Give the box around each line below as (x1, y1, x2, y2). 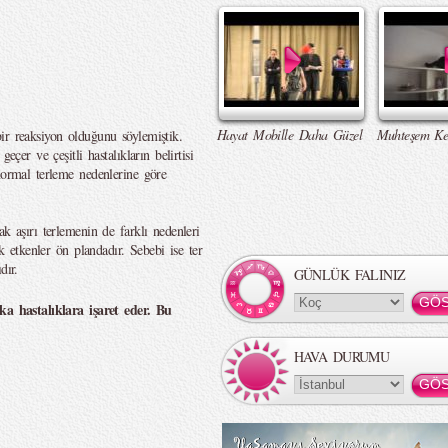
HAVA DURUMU (293, 347, 390, 366)
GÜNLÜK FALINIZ (293, 265, 406, 284)
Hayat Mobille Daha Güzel (216, 125, 363, 144)
